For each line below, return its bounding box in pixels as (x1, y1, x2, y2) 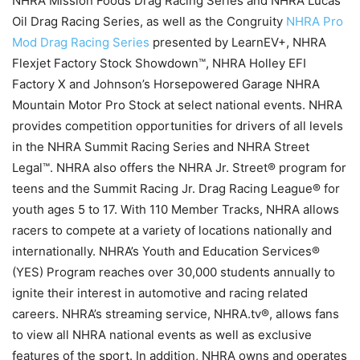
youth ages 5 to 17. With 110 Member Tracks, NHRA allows (12, 201, 339, 217)
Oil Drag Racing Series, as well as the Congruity (12, 13, 286, 29)
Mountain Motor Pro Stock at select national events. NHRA (12, 96, 342, 112)
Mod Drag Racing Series (12, 34, 149, 50)
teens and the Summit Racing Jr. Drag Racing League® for (12, 180, 340, 196)
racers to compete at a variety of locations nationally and (12, 222, 332, 238)
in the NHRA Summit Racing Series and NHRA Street (12, 138, 309, 154)
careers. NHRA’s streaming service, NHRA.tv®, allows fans (12, 305, 339, 321)
